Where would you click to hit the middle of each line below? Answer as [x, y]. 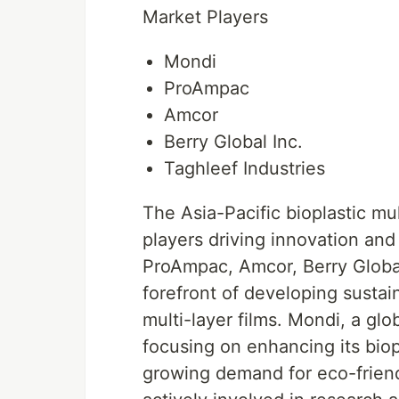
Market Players [205, 17]
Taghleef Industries [244, 168]
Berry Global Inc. [233, 142]
